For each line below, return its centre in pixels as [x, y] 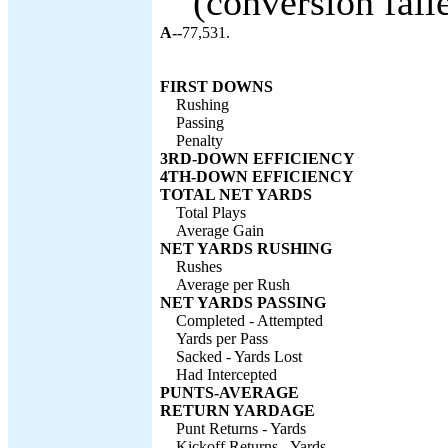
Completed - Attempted [249, 320]
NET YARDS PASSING [243, 302]
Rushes [199, 266]
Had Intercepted [226, 374]
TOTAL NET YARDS [236, 194]
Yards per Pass [222, 338]
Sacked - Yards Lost [239, 356]
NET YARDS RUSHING [246, 248]
